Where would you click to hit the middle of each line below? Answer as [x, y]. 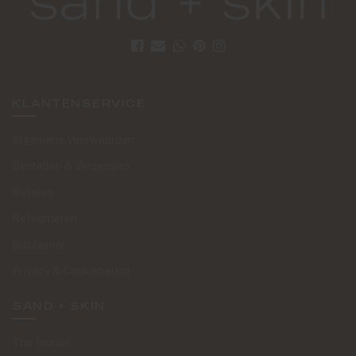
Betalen [33, 192]
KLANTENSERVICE [79, 103]
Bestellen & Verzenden [71, 166]
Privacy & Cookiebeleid [71, 271]
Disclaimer [39, 245]
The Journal [42, 342]
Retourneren [44, 219]
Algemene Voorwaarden [73, 140]
